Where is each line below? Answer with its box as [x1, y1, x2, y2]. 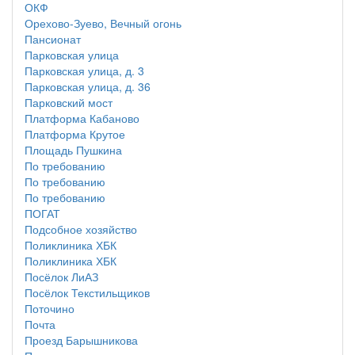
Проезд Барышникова [25, 332, 138, 348]
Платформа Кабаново [25, 110, 139, 126]
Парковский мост [25, 94, 113, 110]
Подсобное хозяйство [25, 221, 137, 237]
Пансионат [25, 31, 81, 47]
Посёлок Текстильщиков [25, 284, 150, 300]
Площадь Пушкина [25, 142, 122, 158]
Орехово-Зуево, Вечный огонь [25, 15, 181, 31]
